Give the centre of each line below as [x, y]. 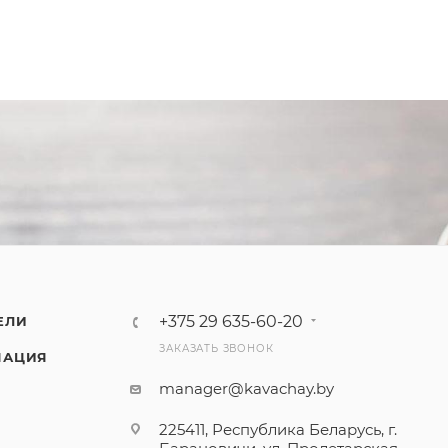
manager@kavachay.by [247, 388]
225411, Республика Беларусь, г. [278, 429]
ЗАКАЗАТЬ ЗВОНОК [216, 348]
